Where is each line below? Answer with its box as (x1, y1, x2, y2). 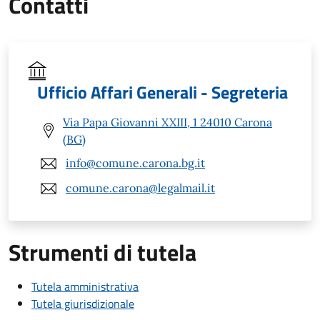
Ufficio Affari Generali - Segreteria (37, 79, 288, 105)
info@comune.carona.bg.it (66, 156, 205, 171)
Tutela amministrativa (31, 277, 139, 295)
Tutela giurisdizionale (31, 294, 134, 312)
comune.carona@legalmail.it (66, 181, 215, 196)
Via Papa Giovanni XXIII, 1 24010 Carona (63, 114, 272, 129)
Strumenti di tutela (9, 234, 196, 269)
